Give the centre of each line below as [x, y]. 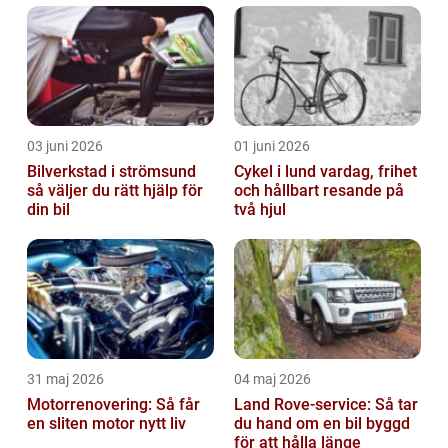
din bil [48, 210]
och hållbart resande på [319, 191]
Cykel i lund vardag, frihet [277, 172]
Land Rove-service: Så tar [326, 405]
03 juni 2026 [65, 146]
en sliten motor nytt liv [106, 424]
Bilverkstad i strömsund [111, 172]
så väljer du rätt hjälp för [115, 191]
